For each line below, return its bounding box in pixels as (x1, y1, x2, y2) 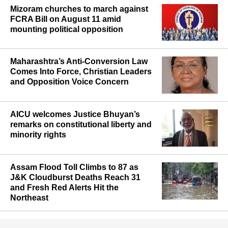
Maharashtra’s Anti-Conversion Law (10, 76, 148, 85)
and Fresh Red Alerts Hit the (10, 203, 119, 212)
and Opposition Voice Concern (10, 97, 129, 106)
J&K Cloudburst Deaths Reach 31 (10, 192, 140, 202)
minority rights (10, 150, 66, 159)
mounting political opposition (10, 44, 123, 53)
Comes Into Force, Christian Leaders (10, 87, 152, 96)
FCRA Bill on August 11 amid (10, 34, 121, 43)
